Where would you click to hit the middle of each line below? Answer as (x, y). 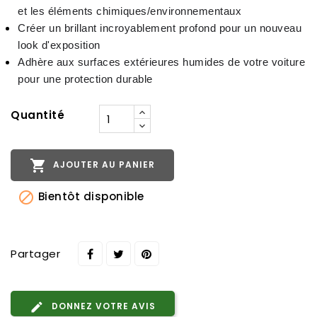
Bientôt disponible (90, 197)
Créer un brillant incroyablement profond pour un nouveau (160, 28)
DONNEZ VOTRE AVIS (102, 306)
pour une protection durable (85, 79)
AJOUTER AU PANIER (103, 165)
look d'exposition (59, 45)
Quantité (38, 115)
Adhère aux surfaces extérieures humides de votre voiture (161, 62)
